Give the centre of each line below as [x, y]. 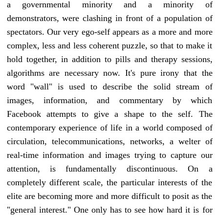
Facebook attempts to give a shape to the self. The [109, 114]
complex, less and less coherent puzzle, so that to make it [109, 46]
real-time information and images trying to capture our [109, 155]
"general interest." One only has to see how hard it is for [109, 210]
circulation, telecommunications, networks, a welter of [109, 142]
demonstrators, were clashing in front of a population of [109, 18]
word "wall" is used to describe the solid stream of [109, 87]
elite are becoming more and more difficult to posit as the [109, 196]
